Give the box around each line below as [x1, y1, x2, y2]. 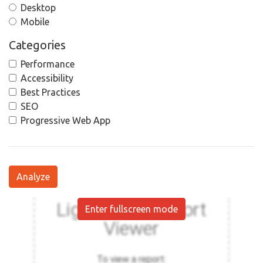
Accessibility [21, 73, 73, 84]
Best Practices [21, 87, 80, 98]
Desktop [21, 2, 56, 14]
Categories [9, 38, 66, 52]
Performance [21, 59, 75, 70]
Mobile [21, 16, 49, 28]
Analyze [16, 171, 50, 183]
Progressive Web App [21, 115, 110, 126]
